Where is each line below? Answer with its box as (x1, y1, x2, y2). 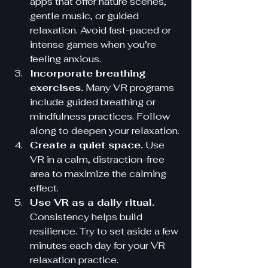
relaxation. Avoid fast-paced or (30, 23, 173, 36)
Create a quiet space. (30, 138, 143, 151)
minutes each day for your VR (30, 239, 167, 252)
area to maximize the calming (30, 167, 169, 180)
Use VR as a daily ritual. (30, 196, 154, 209)
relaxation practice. (30, 253, 118, 266)
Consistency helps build (30, 210, 145, 223)
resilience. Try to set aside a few (30, 224, 181, 237)
